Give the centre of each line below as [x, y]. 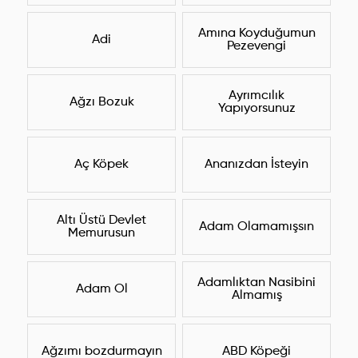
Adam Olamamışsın [257, 227]
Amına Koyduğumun [257, 34]
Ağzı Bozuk [101, 103]
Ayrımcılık [257, 96]
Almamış [257, 296]
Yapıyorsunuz [257, 109]
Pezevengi [257, 47]
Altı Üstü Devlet [101, 221]
